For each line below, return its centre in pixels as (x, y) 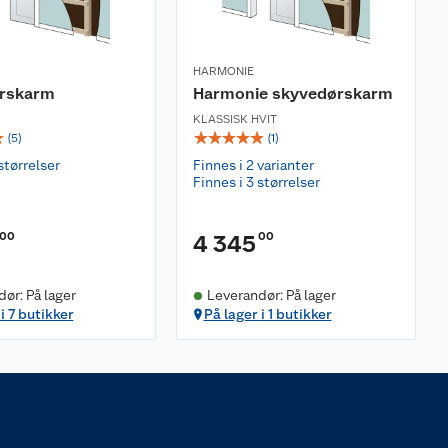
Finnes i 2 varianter (253, 165)
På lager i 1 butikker (267, 314)
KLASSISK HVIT (235, 119)
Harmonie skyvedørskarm (293, 93)
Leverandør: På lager (271, 295)
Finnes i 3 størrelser (256, 182)
